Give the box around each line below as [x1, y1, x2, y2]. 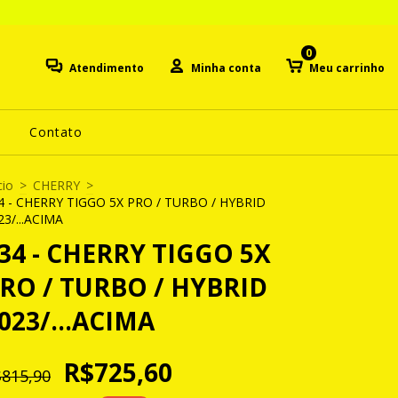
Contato [28, 123, 83, 141]
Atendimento [69, 60, 145, 76]
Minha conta [191, 60, 262, 76]
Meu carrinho [309, 60, 385, 76]
